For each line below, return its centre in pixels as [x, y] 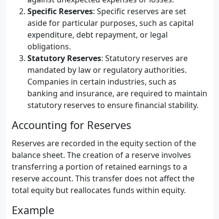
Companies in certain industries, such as [102, 82]
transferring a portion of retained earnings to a [99, 167]
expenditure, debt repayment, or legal [98, 35]
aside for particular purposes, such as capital [110, 23]
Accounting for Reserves [71, 125]
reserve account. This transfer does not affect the [103, 178]
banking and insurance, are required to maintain [117, 93]
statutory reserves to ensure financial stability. [113, 105]
